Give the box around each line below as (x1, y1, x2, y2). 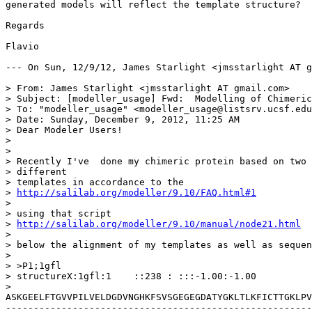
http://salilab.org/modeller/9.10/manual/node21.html (17, 218, 301, 229)
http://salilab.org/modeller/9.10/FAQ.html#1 (17, 187, 256, 198)
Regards (6, 19, 45, 31)
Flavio (6, 40, 39, 52)
